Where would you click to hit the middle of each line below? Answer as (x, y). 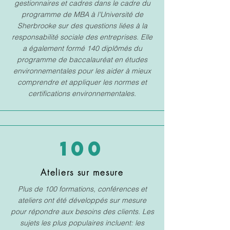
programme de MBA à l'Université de (82, 14)
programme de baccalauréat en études (82, 60)
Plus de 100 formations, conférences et (82, 189)
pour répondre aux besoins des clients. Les (82, 212)
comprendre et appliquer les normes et (82, 82)
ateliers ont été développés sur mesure (82, 200)
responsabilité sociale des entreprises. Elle (82, 37)
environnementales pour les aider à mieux (82, 71)
